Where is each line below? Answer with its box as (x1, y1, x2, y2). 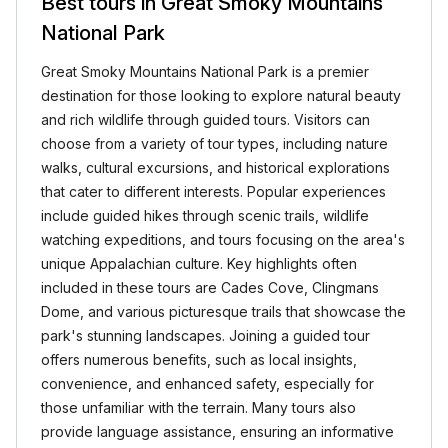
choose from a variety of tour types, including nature (41, 135, 388, 152)
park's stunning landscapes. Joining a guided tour (41, 327, 370, 344)
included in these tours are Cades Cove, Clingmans (41, 279, 379, 296)
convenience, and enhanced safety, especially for (41, 375, 374, 392)
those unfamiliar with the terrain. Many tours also (41, 399, 356, 416)
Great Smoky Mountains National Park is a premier (41, 63, 369, 80)
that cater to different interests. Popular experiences (41, 183, 386, 200)
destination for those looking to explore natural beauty (41, 87, 401, 104)
